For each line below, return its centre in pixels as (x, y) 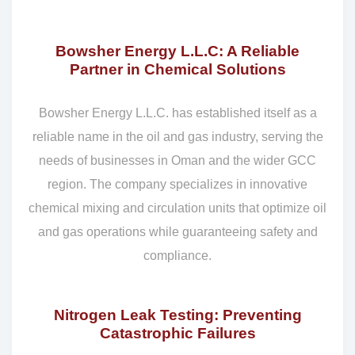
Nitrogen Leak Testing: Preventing (177, 315)
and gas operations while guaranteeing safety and (177, 231)
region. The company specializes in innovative (177, 184)
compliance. (177, 255)
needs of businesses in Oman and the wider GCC (177, 160)
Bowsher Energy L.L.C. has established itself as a (177, 113)
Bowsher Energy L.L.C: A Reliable (177, 52)
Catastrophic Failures (177, 333)
